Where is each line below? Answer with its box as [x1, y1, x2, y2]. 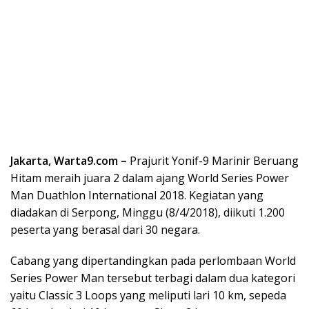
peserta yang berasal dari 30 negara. [10, 221, 200, 237]
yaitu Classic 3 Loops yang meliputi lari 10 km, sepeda [10, 287, 286, 303]
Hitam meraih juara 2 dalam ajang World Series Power [10, 170, 289, 186]
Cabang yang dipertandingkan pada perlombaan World [10, 252, 296, 268]
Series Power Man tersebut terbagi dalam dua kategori [10, 270, 295, 286]
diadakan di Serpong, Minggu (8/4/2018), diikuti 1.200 [10, 204, 285, 220]
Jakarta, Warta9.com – [10, 152, 127, 168]
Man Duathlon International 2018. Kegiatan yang [10, 187, 263, 203]
